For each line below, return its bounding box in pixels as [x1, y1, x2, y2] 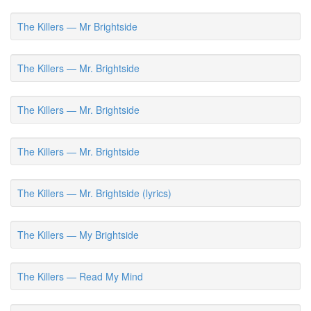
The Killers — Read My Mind [17, 269, 143, 283]
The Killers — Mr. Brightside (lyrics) [17, 186, 171, 200]
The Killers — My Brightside [17, 228, 139, 242]
